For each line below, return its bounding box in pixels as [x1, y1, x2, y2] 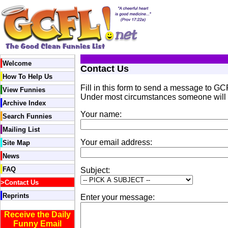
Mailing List [3, 126, 40, 133]
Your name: [80, 110, 122, 119]
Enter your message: [80, 193, 155, 202]
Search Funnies [3, 112, 52, 120]
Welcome [3, 60, 32, 67]
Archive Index [3, 99, 46, 107]
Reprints [3, 192, 29, 199]
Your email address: [80, 138, 152, 147]
